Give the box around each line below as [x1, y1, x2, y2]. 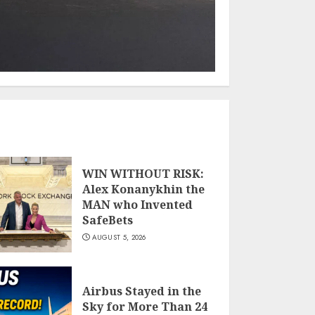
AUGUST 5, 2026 [91, 232, 146, 243]
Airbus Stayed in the [82, 283, 201, 300]
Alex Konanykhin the [82, 181, 205, 198]
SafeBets [82, 212, 133, 229]
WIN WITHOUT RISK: [82, 166, 204, 182]
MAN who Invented [82, 197, 193, 213]
